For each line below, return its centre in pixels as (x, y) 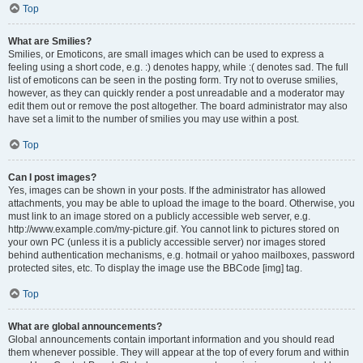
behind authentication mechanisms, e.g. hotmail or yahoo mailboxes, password (181, 255)
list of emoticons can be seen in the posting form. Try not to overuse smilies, (173, 80)
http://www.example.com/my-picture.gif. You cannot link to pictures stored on (174, 229)
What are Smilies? (50, 41)
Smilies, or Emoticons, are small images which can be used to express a (166, 54)
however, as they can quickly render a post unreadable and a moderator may (176, 93)
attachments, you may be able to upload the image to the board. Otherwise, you (181, 203)
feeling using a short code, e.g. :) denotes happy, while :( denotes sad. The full (178, 67)
